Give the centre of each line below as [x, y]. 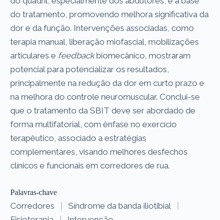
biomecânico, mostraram [143, 55]
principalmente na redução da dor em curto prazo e [108, 83]
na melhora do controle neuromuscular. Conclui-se [105, 96]
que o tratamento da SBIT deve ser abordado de [103, 110]
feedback [76, 55]
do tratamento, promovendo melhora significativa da [110, 14]
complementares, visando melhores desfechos [99, 151]
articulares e [34, 55]
